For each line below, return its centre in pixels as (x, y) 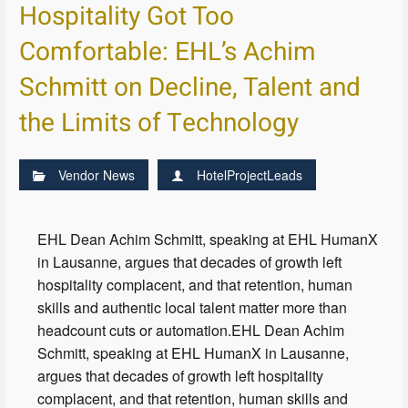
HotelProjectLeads (250, 175)
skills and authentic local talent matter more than (193, 308)
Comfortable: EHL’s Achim (168, 53)
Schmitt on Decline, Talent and (190, 88)
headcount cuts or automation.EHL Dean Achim (191, 331)
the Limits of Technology (159, 124)
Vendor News (97, 175)
